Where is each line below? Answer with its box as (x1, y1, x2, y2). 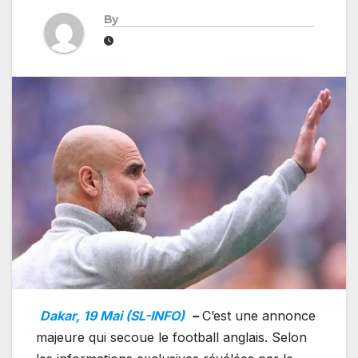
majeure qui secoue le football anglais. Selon (36, 328, 307, 345)
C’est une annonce (198, 307, 316, 324)
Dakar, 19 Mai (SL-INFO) (40, 307, 188, 324)
